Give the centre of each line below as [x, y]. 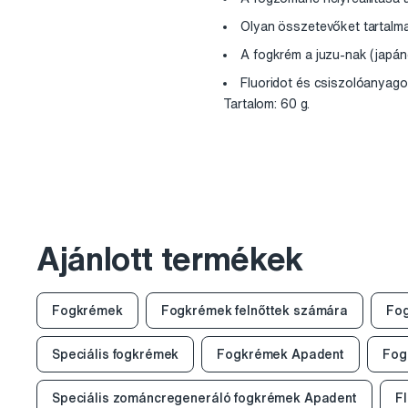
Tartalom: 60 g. [267, 104]
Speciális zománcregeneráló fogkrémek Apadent [204, 398]
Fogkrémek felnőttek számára [254, 310]
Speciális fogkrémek [116, 354]
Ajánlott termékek [170, 259]
